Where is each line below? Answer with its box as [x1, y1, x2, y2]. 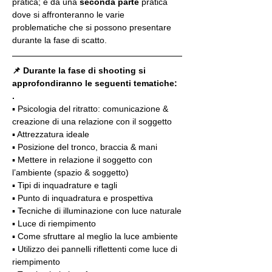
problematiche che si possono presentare [12, 22, 174, 32]
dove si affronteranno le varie [12, 9, 127, 19]
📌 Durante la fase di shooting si [12, 65, 148, 75]
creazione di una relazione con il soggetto [12, 116, 172, 126]
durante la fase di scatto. [12, 35, 107, 45]
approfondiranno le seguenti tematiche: [12, 78, 177, 88]
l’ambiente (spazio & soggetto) [12, 167, 129, 177]
